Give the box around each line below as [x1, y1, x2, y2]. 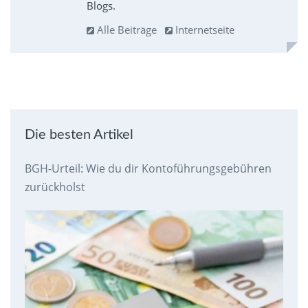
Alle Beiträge [93, 23, 157, 37]
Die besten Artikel [24, 128, 133, 142]
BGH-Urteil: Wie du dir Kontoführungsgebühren [24, 161, 272, 177]
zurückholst [24, 179, 85, 195]
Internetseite [172, 23, 234, 37]
